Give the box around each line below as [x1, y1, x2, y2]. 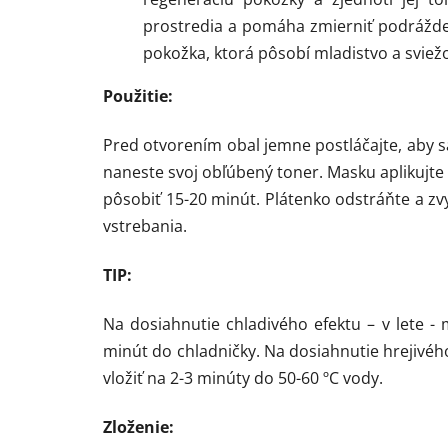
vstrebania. [103, 214, 187, 237]
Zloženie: [103, 415, 174, 438]
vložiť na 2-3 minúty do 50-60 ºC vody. [103, 366, 383, 389]
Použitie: [103, 84, 173, 107]
